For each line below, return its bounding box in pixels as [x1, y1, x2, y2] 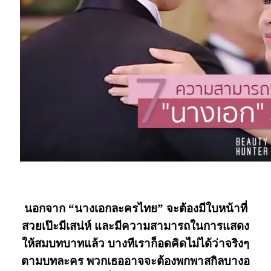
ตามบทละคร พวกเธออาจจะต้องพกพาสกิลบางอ [21, 255, 250, 268]
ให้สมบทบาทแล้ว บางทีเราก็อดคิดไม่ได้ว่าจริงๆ [22, 237, 249, 250]
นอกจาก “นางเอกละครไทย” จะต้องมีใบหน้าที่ [24, 202, 247, 215]
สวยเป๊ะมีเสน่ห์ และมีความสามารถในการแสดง [22, 220, 249, 233]
